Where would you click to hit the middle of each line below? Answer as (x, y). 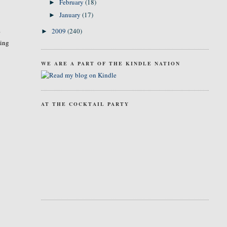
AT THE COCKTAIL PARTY (85, 104)
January (71, 15)
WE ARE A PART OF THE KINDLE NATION (110, 63)
